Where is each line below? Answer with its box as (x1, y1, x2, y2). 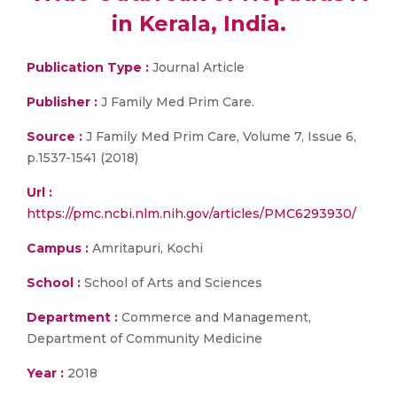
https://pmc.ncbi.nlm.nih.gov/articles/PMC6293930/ (27, 206, 356, 222)
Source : (27, 128, 82, 144)
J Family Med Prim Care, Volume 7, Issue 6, (82, 128, 356, 144)
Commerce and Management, (118, 309, 311, 325)
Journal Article (149, 59, 245, 75)
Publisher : (27, 94, 101, 110)
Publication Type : (27, 59, 149, 75)
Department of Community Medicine (27, 331, 262, 346)
